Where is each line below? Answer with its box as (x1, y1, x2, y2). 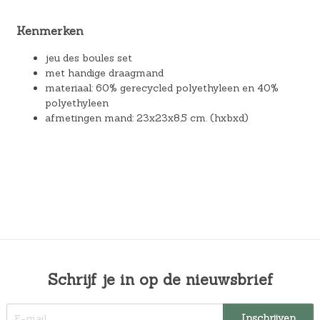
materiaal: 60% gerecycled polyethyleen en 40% (44, 81, 279, 94)
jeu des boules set (44, 51, 132, 64)
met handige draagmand (44, 66, 164, 79)
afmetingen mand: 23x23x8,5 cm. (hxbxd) (44, 111, 249, 124)
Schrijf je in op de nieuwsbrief (47, 269, 273, 289)
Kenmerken (16, 23, 84, 38)
